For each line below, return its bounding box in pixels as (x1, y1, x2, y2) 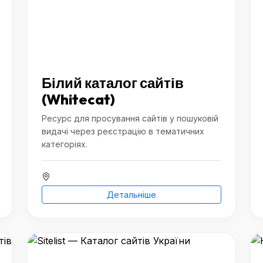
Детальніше (107, 190, 156, 200)
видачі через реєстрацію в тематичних (42, 126, 204, 136)
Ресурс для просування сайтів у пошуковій (42, 113, 218, 123)
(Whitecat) (42, 90, 115, 108)
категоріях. (42, 139, 87, 149)
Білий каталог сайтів (42, 74, 184, 92)
